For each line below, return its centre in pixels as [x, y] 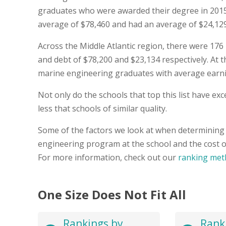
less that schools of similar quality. [102, 108]
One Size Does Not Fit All [112, 194]
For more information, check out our [108, 157]
